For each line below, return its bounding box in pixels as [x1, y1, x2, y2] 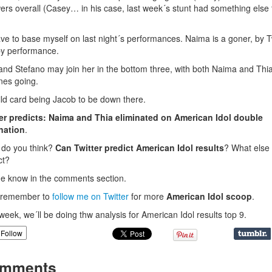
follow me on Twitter [52, 190, 131, 202]
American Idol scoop [166, 190, 252, 202]
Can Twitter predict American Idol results [55, 141, 224, 154]
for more [131, 190, 166, 202]
